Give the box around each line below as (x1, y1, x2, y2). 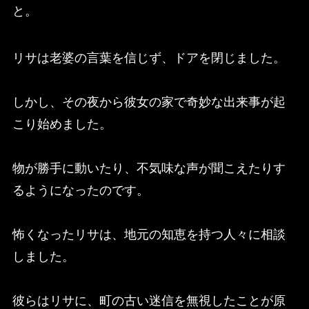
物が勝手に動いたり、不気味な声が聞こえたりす (12, 161, 286, 175)
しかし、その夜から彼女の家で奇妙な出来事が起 (12, 94, 286, 109)
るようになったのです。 (12, 183, 149, 197)
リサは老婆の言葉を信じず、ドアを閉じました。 (12, 50, 286, 65)
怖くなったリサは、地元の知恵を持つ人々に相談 (12, 227, 286, 241)
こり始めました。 (12, 117, 112, 131)
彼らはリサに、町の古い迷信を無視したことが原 (12, 293, 286, 308)
